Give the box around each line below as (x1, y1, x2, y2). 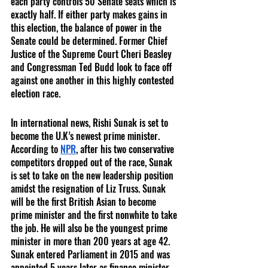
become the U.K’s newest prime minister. (11, 129, 162, 144)
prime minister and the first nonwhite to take (11, 208, 179, 223)
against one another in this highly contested (11, 73, 176, 88)
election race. (11, 86, 63, 101)
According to (11, 142, 60, 157)
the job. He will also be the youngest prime (11, 221, 170, 236)
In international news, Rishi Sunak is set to (11, 115, 170, 130)
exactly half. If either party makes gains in (11, 7, 170, 22)
